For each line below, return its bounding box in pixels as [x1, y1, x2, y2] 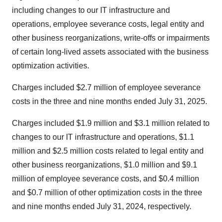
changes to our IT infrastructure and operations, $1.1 [12, 133, 194, 142]
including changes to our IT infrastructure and [12, 6, 170, 15]
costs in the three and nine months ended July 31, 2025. [12, 97, 207, 106]
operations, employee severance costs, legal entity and [12, 20, 204, 29]
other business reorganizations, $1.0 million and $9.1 [12, 161, 197, 169]
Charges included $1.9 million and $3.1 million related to [12, 119, 210, 128]
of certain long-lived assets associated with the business [12, 48, 209, 56]
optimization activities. [12, 61, 89, 70]
